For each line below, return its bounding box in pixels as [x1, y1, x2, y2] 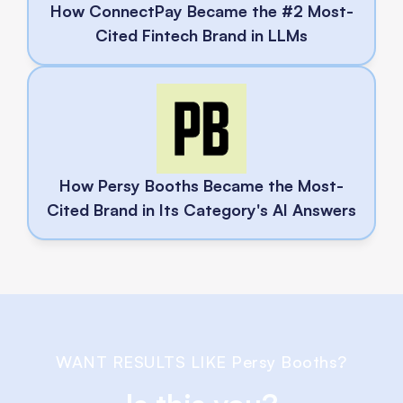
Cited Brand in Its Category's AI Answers [47, 199, 356, 219]
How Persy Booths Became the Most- [59, 175, 344, 195]
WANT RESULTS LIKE [56, 351, 232, 372]
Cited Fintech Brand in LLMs [95, 24, 308, 45]
